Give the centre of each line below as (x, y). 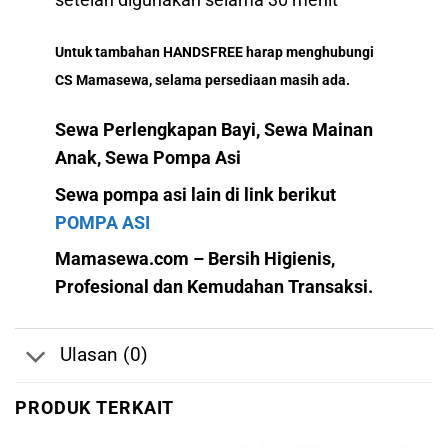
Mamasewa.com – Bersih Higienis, (195, 259)
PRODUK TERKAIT (95, 408)
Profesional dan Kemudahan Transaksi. (214, 287)
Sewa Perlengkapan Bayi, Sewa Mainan (214, 129)
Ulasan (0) (103, 355)
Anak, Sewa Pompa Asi (148, 157)
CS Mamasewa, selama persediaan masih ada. (203, 80)
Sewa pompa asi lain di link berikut (196, 194)
